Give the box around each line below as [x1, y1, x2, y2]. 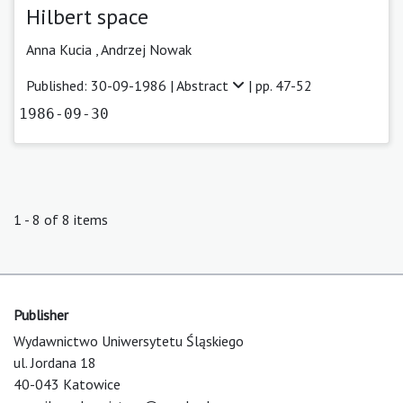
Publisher [13, 305, 68, 324]
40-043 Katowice [13, 374, 121, 393]
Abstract [176, 76, 232, 94]
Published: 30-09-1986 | [26, 76, 176, 94]
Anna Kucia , [26, 40, 101, 58]
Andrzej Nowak [101, 40, 192, 58]
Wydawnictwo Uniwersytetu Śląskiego [13, 331, 244, 350]
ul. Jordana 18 [13, 353, 96, 372]
